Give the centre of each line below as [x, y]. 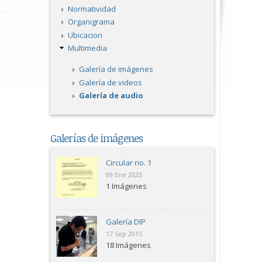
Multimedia [87, 48]
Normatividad [92, 8]
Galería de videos [111, 82]
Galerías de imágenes [96, 138]
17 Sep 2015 [124, 234]
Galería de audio [111, 96]
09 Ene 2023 [124, 175]
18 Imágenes [128, 245]
